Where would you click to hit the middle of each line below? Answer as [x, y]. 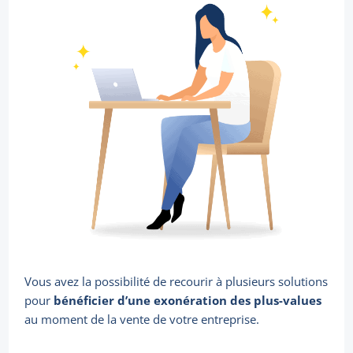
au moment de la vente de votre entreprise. [142, 320]
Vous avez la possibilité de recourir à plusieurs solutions [176, 282]
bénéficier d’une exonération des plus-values [188, 301]
